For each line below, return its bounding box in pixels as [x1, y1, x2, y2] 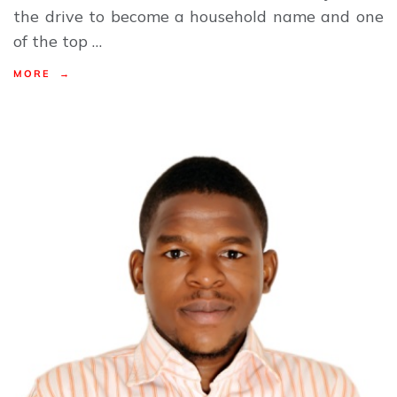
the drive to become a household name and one [13, 5, 384, 27]
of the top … [13, 30, 103, 51]
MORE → [13, 66, 72, 80]
